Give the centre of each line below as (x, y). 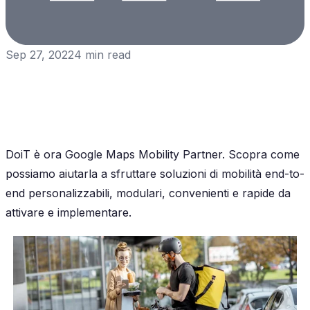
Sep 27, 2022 (40, 54)
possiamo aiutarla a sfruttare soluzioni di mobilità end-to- (155, 173)
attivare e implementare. (69, 212)
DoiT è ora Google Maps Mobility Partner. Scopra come (153, 154)
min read (106, 54)
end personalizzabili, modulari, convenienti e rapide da (148, 193)
